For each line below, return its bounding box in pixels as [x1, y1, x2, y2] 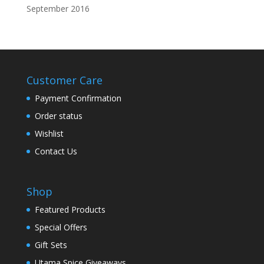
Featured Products [34, 203, 105, 215]
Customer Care [26, 72, 103, 87]
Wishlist [34, 127, 64, 139]
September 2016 [26, 2, 90, 14]
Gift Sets [34, 239, 67, 250]
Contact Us [34, 145, 77, 157]
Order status [34, 110, 82, 121]
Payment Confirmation [34, 92, 121, 104]
